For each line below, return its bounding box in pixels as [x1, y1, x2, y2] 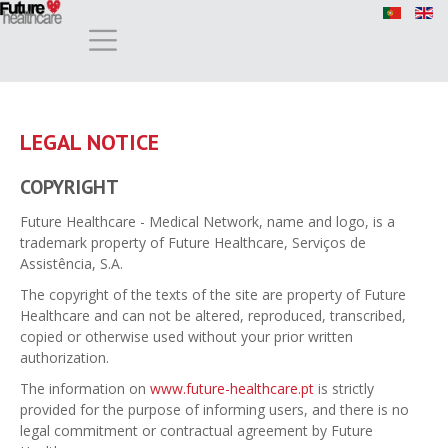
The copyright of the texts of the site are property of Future [20, 284, 406, 304]
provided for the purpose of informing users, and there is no [20, 399, 409, 419]
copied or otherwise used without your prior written [20, 326, 353, 346]
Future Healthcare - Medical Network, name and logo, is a [20, 211, 395, 231]
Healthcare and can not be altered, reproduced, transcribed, [20, 305, 406, 325]
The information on [20, 378, 150, 398]
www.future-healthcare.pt [150, 378, 314, 398]
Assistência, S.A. [20, 253, 123, 273]
